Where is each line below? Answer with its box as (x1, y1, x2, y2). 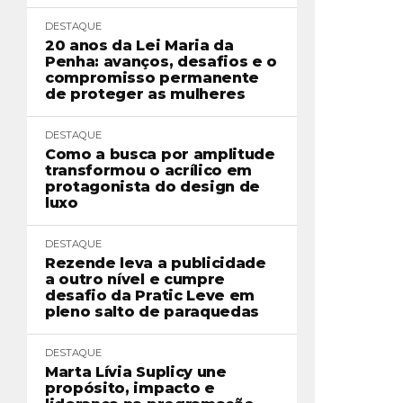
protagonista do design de (45, 178, 260, 195)
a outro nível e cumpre (45, 271, 225, 288)
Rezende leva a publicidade (45, 255, 266, 272)
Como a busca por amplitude (45, 146, 275, 163)
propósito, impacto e (45, 380, 215, 397)
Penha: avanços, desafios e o (45, 53, 278, 70)
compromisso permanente (45, 69, 259, 86)
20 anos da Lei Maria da (45, 37, 234, 54)
